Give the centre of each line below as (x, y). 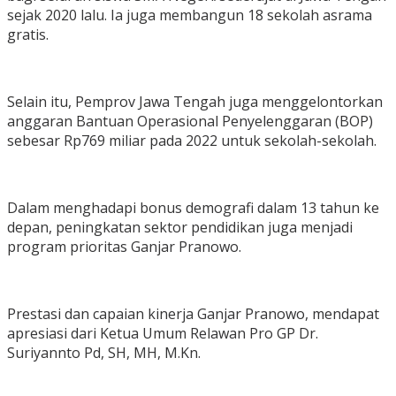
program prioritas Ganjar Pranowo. (124, 247)
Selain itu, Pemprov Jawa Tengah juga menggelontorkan (195, 102)
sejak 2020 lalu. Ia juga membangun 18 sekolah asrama (190, 15)
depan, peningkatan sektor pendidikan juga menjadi (180, 228)
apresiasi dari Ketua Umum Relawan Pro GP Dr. (163, 334)
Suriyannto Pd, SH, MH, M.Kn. (104, 353)
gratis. (28, 35)
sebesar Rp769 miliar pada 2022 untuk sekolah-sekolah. (192, 141)
